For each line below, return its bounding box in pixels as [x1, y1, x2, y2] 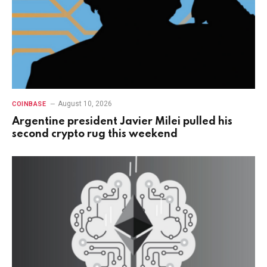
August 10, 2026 [58, 100, 113, 108]
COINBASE [12, 100, 46, 108]
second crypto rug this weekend [12, 129, 178, 140]
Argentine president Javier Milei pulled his [12, 116, 232, 128]
